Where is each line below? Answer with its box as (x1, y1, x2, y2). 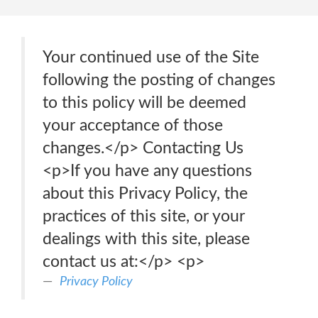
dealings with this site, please (43, 231, 250, 247)
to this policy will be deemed (43, 94, 246, 111)
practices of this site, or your (43, 208, 245, 224)
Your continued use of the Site (43, 49, 259, 65)
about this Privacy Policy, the (43, 185, 248, 202)
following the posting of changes (43, 72, 275, 88)
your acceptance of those (43, 117, 223, 133)
